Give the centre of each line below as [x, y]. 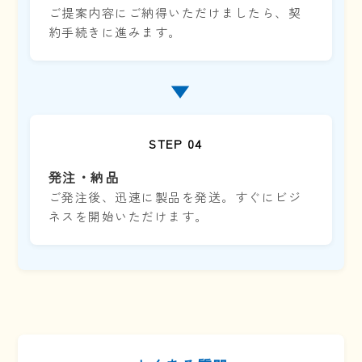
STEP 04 [176, 144]
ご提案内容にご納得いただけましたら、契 [175, 13]
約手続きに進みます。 [115, 32]
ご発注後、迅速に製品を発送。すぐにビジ [175, 197]
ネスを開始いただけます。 [128, 217]
